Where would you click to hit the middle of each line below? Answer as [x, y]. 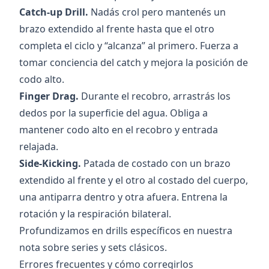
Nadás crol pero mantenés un [157, 12]
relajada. [39, 147]
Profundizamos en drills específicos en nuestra [126, 231]
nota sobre [45, 248]
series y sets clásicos [118, 248]
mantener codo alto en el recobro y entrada [119, 130]
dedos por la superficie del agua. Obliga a [113, 113]
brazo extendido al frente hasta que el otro [117, 29]
